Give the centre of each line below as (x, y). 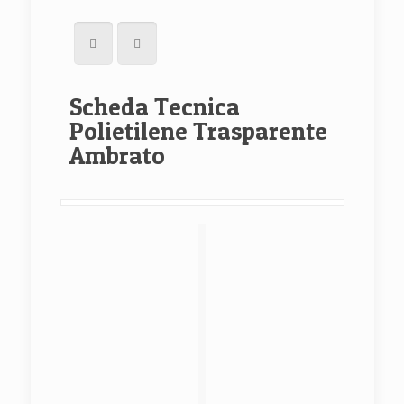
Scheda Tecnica (154, 107)
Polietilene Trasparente (198, 131)
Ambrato (117, 156)
